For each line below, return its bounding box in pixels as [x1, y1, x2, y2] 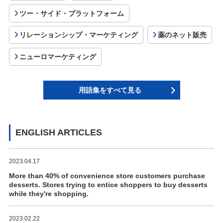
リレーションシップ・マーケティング [19, 31, 138, 39]
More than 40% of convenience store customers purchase [8, 171, 205, 180]
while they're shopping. [8, 189, 89, 198]
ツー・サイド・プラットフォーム [19, 9, 124, 17]
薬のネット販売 [157, 31, 207, 39]
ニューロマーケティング [19, 52, 97, 61]
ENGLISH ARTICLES [15, 127, 102, 137]
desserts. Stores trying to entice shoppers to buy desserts [8, 180, 208, 189]
